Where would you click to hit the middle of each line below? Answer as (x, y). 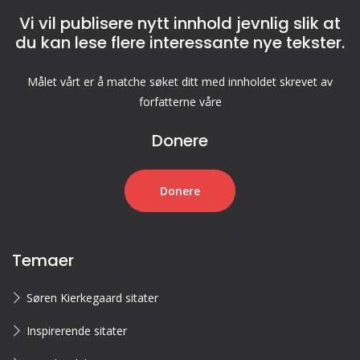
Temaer (43, 260)
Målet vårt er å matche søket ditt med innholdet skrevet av (180, 82)
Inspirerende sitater (77, 331)
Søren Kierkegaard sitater (92, 298)
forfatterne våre (180, 102)
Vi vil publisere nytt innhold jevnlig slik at (180, 23)
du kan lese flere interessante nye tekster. (180, 43)
